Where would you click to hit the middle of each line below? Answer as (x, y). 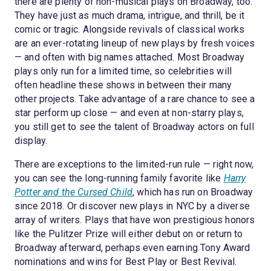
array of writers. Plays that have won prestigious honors (135, 220)
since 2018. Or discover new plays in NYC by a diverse (132, 206)
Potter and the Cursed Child (74, 192)
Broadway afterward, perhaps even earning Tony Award (132, 247)
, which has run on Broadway (193, 192)
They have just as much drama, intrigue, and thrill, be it (130, 15)
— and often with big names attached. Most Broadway (130, 57)
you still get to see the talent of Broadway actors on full (134, 126)
